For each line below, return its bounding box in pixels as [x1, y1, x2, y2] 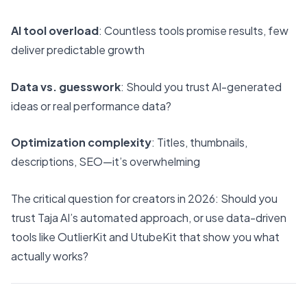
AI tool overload [11, 23, 99, 38]
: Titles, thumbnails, [151, 135, 247, 150]
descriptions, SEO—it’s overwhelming [11, 154, 200, 169]
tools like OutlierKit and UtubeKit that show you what [11, 229, 280, 244]
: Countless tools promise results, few [99, 23, 288, 38]
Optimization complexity [11, 135, 151, 150]
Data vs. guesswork [11, 79, 121, 94]
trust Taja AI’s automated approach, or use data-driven [11, 210, 286, 225]
